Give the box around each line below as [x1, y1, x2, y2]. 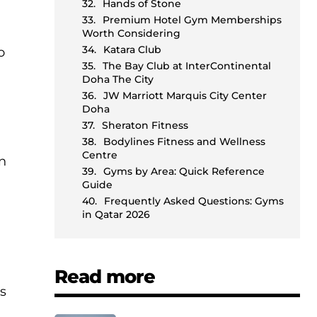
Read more [54, 265, 156, 289]
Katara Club [103, 43, 162, 57]
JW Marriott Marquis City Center [103, 89, 267, 103]
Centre [82, 149, 118, 162]
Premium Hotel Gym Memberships [103, 13, 282, 27]
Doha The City [82, 73, 154, 86]
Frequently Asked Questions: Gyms [104, 195, 284, 208]
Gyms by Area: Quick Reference [103, 165, 265, 178]
